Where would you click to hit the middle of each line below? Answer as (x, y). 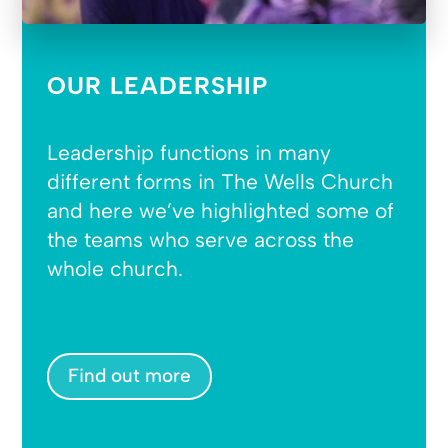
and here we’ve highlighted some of (221, 210)
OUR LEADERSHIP (158, 85)
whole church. (115, 268)
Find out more (130, 376)
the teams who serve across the (201, 239)
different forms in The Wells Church (220, 181)
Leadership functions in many (189, 152)
